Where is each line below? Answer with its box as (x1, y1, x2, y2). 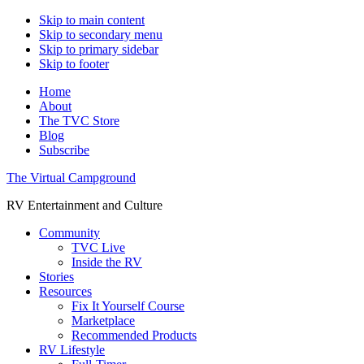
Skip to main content (39, 13, 145, 27)
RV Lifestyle (39, 343, 105, 357)
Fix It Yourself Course (71, 299, 184, 313)
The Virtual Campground (6, 171, 136, 184)
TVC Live (71, 240, 125, 254)
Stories (39, 270, 74, 284)
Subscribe (39, 143, 89, 157)
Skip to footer (39, 57, 109, 71)
